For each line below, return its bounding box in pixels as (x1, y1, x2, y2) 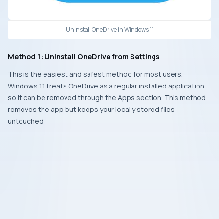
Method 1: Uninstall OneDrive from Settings (8, 51, 159, 61)
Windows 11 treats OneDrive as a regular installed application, (8, 81, 206, 90)
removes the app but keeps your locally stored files (8, 104, 175, 114)
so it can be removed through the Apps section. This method (8, 92, 206, 102)
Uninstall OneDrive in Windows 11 (66, 25, 153, 34)
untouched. (8, 116, 45, 126)
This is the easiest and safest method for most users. (8, 69, 183, 79)
